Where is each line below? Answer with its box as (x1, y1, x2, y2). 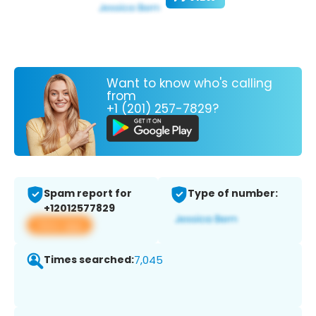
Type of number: (188, 186, 278, 201)
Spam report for (44, 186, 132, 201)
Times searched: (44, 253, 134, 267)
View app (35, 217, 84, 233)
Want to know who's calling (107, 74, 272, 92)
